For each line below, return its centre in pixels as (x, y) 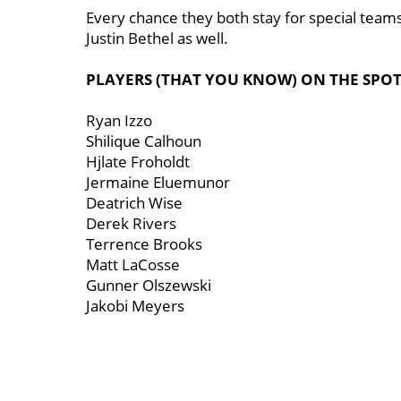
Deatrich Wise (134, 203)
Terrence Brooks (144, 244)
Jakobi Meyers (135, 306)
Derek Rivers (131, 223)
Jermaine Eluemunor (158, 182)
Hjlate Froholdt (138, 162)
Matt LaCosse (133, 264)
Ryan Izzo (119, 120)
